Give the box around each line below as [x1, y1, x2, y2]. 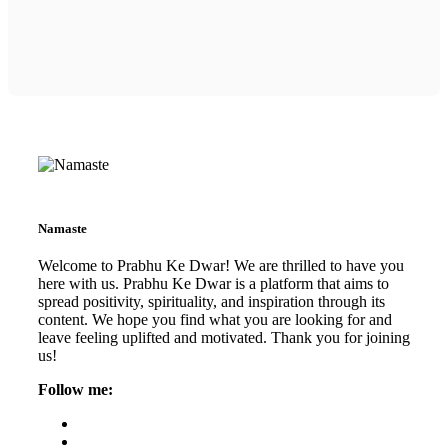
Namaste [38, 220, 87, 236]
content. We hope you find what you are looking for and [38, 310, 392, 328]
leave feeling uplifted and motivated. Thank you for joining [38, 328, 410, 346]
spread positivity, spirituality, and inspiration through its [38, 292, 385, 310]
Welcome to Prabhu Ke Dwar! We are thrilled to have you [38, 256, 404, 274]
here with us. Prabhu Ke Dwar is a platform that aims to [38, 274, 389, 292]
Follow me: [38, 380, 113, 398]
